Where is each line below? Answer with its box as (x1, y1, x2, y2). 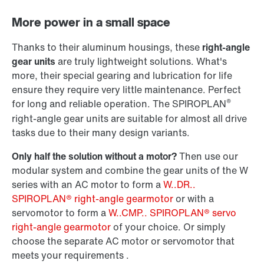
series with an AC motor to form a (12, 177, 163, 192)
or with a (173, 192, 214, 206)
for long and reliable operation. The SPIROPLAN (12, 97, 226, 111)
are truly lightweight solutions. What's (55, 54, 227, 69)
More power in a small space (12, 14, 170, 31)
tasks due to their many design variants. (12, 126, 190, 140)
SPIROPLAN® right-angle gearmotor (12, 192, 173, 206)
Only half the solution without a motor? (12, 149, 177, 164)
